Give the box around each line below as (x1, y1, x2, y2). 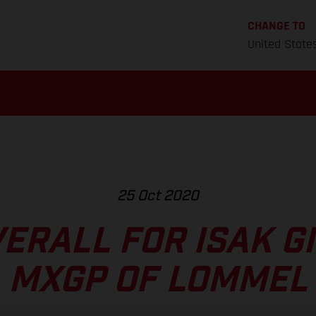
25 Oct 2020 (117, 188, 199, 203)
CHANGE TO (247, 18, 305, 34)
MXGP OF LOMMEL (8, 262, 308, 299)
